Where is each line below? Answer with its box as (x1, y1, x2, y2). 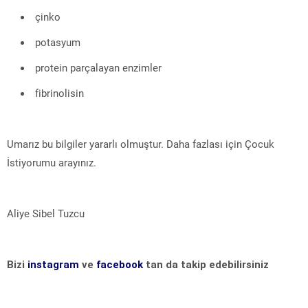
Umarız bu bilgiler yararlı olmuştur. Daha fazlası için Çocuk (7, 138, 274, 151)
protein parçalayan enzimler (35, 62, 162, 75)
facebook (96, 258, 143, 272)
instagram (27, 258, 82, 272)
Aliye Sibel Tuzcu (7, 208, 85, 221)
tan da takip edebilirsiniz (143, 258, 269, 272)
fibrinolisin (35, 87, 84, 100)
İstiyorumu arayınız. (7, 157, 96, 170)
